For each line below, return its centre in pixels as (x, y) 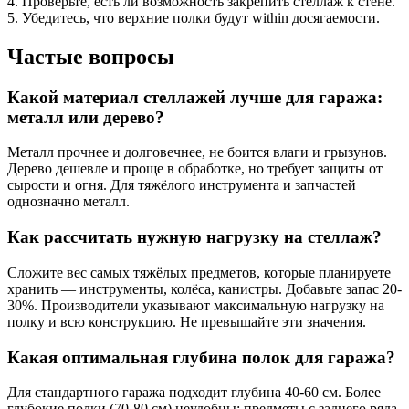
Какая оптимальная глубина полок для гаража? (201, 357)
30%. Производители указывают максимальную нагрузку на (196, 305)
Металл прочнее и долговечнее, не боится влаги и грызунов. (197, 152)
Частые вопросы (91, 56)
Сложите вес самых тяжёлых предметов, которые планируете (199, 272)
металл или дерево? (86, 117)
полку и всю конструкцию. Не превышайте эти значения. (187, 321)
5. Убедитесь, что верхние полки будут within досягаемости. (194, 17)
